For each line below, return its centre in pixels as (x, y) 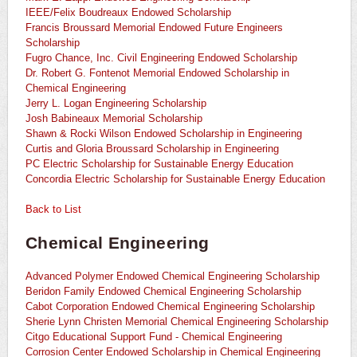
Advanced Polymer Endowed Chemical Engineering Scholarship (173, 277)
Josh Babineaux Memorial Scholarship (114, 119)
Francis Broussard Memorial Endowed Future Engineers (154, 28)
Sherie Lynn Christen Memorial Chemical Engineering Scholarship (177, 322)
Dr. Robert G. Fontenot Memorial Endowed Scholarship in (157, 73)
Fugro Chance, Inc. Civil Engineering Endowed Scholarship (161, 58)
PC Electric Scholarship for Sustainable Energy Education (159, 164)
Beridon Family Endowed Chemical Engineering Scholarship (163, 292)
